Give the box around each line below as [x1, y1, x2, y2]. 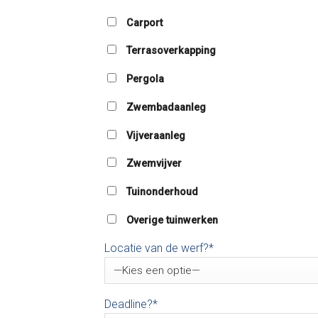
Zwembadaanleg [126, 101, 206, 114]
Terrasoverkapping [126, 45, 216, 57]
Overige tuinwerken [126, 214, 218, 226]
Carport [126, 16, 163, 29]
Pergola [126, 73, 164, 85]
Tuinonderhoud [126, 186, 198, 198]
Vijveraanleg [126, 129, 185, 142]
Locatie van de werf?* [104, 241, 214, 255]
